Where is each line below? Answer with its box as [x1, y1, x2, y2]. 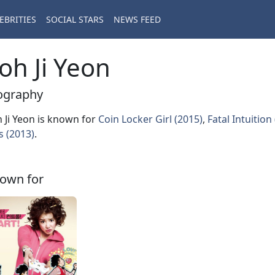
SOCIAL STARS [46, 14, 104, 26]
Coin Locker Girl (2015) [98, 112, 203, 126]
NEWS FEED [114, 14, 161, 26]
